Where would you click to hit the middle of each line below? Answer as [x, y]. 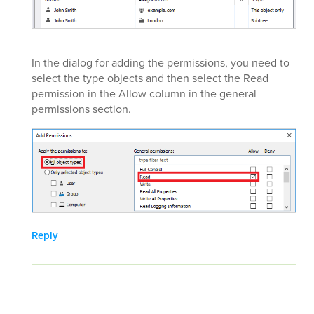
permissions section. [81, 109]
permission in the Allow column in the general [144, 94]
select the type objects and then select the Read [150, 78]
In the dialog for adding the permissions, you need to [161, 63]
